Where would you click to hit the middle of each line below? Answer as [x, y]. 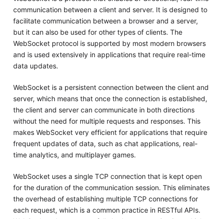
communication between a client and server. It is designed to [110, 10]
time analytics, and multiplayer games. [74, 155]
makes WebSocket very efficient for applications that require [110, 132]
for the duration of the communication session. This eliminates [111, 188]
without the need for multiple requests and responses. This [107, 121]
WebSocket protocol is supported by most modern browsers [109, 44]
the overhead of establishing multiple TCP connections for [105, 199]
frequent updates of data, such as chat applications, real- [105, 144]
